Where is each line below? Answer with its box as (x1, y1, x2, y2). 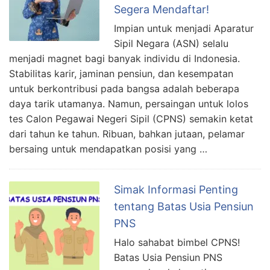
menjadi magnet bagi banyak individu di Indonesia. (9, 52, 240, 64)
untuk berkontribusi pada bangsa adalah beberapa (9, 82, 239, 95)
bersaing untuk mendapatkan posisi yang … (9, 142, 207, 155)
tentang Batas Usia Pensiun (114, 199, 254, 213)
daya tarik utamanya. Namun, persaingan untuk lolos (9, 97, 248, 110)
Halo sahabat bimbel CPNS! (114, 236, 240, 248)
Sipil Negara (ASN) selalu (114, 37, 228, 49)
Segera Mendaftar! (114, 2, 209, 16)
